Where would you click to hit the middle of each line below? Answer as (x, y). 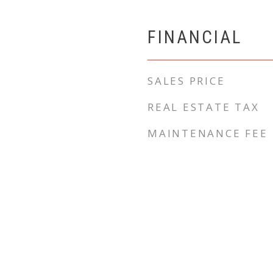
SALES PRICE (186, 81)
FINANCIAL (195, 37)
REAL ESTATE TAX (204, 107)
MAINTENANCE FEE (208, 133)
